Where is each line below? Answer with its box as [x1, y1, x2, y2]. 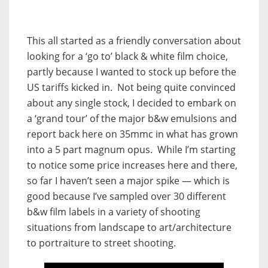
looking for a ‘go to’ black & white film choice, [27, 50, 228, 63]
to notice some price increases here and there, [27, 159, 237, 172]
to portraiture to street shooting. [27, 236, 176, 250]
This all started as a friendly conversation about [27, 34, 241, 48]
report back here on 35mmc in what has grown [27, 127, 238, 141]
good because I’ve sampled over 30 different [27, 190, 226, 203]
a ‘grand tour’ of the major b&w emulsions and [27, 112, 237, 126]
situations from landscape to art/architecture [27, 221, 232, 234]
